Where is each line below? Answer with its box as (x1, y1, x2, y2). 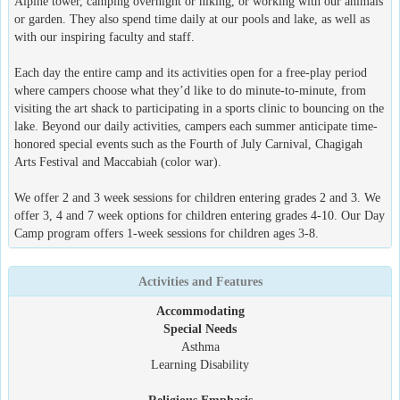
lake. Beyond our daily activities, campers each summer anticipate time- (14, 119, 378, 133)
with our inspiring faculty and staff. (14, 29, 195, 44)
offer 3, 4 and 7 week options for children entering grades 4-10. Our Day (14, 208, 385, 222)
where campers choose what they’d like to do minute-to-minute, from (14, 83, 366, 97)
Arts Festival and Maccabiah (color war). (14, 154, 221, 169)
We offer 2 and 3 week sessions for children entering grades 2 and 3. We (14, 190, 380, 204)
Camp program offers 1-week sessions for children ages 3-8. (14, 226, 319, 240)
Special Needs (163, 321, 237, 336)
